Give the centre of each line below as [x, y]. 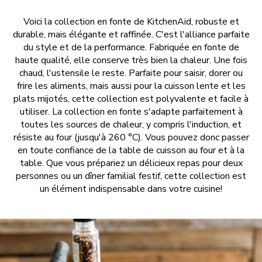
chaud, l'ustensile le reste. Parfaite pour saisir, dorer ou [131, 73]
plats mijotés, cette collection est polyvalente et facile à [131, 99]
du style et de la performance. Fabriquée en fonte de [131, 48]
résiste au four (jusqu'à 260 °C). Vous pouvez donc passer [131, 138]
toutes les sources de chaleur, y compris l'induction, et [131, 125]
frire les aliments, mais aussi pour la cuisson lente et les [131, 86]
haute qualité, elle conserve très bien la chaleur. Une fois [131, 61]
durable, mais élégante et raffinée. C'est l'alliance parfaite [131, 35]
